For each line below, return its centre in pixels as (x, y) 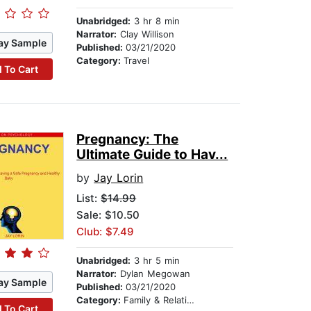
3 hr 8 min (155, 21)
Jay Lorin (119, 178)
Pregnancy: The (128, 140)
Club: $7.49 (106, 232)
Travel (137, 61)
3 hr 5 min (155, 261)
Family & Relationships (155, 300)
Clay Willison (146, 34)
